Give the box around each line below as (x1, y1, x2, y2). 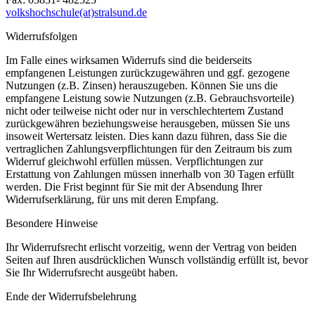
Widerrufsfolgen (6, 30, 77, 42)
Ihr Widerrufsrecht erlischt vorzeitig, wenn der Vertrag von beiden (6, 240, 297, 253)
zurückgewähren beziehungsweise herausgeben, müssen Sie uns (6, 117, 290, 129)
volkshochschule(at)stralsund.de (6, 6, 147, 18)
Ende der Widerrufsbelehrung (6, 290, 136, 302)
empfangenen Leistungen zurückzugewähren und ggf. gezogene (6, 66, 290, 79)
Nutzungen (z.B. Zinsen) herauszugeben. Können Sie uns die (6, 79, 278, 91)
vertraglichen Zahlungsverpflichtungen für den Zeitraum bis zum (6, 142, 292, 155)
